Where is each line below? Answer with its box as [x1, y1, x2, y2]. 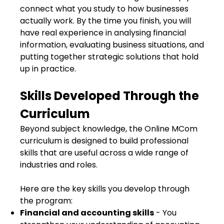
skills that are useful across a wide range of [20, 147, 188, 158]
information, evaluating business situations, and [20, 39, 204, 50]
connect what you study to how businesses [20, 3, 188, 14]
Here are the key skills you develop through [20, 183, 189, 194]
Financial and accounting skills [20, 207, 154, 218]
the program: [20, 195, 72, 206]
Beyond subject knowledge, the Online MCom [20, 123, 197, 134]
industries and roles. [20, 159, 97, 170]
